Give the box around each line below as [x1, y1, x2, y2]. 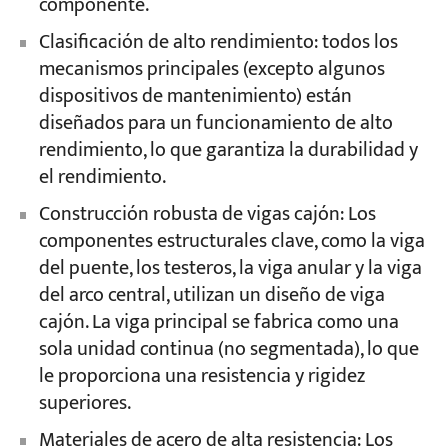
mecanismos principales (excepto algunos [38, 53, 385, 87]
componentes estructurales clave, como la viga [38, 225, 425, 259]
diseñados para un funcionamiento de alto [38, 107, 393, 141]
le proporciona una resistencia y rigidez [38, 360, 365, 394]
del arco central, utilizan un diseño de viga [38, 279, 385, 313]
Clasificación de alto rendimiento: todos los [38, 26, 398, 60]
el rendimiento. [38, 161, 166, 195]
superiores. [38, 387, 131, 421]
